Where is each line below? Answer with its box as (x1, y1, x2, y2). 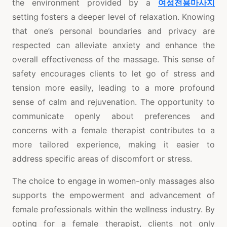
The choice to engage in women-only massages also (12, 175, 215, 186)
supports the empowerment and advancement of (12, 190, 215, 200)
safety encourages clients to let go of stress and (12, 68, 215, 79)
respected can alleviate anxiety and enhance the (12, 40, 215, 50)
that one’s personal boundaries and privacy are (12, 25, 215, 36)
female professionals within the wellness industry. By (12, 204, 215, 214)
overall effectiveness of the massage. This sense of (12, 54, 215, 64)
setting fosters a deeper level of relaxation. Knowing (12, 11, 215, 22)
